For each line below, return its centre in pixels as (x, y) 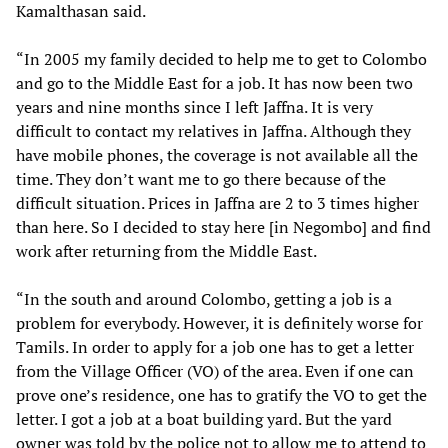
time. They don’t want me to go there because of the (201, 178)
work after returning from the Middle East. (166, 250)
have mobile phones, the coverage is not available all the (217, 154)
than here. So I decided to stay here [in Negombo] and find (223, 226)
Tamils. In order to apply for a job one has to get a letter (215, 346)
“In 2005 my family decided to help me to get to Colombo (221, 58)
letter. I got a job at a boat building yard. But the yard (204, 418)
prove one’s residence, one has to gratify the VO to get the (221, 394)
